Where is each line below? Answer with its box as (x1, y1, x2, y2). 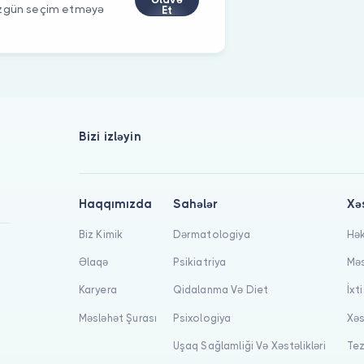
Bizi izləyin (78, 130, 141, 144)
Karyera (78, 284, 117, 297)
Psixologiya (172, 311, 232, 324)
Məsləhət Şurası (78, 311, 158, 324)
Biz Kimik (78, 227, 123, 240)
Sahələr (172, 197, 218, 210)
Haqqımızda (78, 197, 152, 210)
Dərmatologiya (172, 227, 250, 240)
